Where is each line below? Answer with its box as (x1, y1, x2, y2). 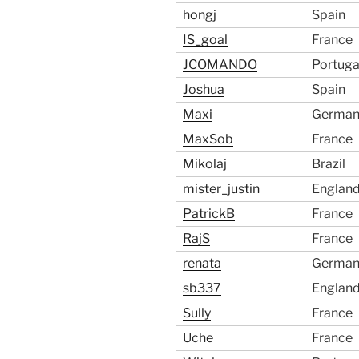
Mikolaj (183, 156, 227, 172)
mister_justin (183, 181, 260, 197)
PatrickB (183, 206, 235, 222)
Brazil (312, 156, 345, 172)
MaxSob (183, 131, 233, 147)
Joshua (183, 82, 224, 98)
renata (183, 256, 221, 272)
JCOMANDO (183, 57, 257, 73)
